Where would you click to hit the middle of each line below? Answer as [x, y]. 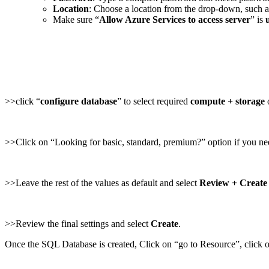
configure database [79, 101]
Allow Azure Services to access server [175, 19]
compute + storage [228, 101]
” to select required [154, 101]
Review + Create [233, 183]
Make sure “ [76, 19]
